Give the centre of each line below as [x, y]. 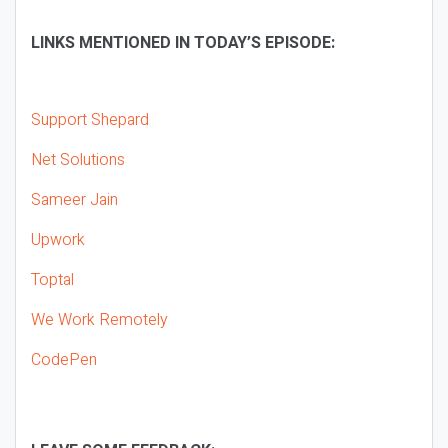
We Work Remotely [99, 320]
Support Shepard [90, 120]
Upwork [58, 240]
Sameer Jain [74, 200]
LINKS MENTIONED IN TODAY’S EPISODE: [183, 43]
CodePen [64, 360]
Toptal [52, 280]
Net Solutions [78, 160]
